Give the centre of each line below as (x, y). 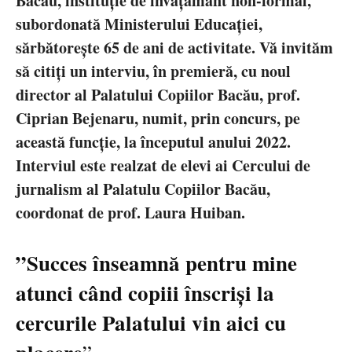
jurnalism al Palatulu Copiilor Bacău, (143, 189)
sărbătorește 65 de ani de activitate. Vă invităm (174, 48)
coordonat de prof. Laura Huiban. (130, 213)
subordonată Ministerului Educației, (139, 24)
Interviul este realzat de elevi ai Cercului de (163, 166)
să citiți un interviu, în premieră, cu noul (153, 71)
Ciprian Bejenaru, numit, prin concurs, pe (158, 119)
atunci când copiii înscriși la (145, 293)
